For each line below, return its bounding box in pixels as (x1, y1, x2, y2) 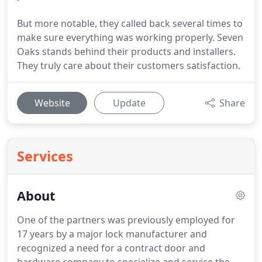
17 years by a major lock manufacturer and (17, 227, 207, 240)
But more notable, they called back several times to (17, 17, 243, 30)
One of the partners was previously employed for (17, 213, 235, 226)
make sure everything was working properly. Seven (17, 31, 243, 44)
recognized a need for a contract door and (17, 242, 205, 254)
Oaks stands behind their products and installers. (17, 45, 236, 58)
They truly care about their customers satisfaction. (17, 59, 240, 72)
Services (17, 147, 73, 166)
